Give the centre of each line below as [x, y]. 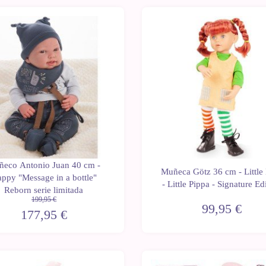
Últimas [102, 26]
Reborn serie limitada [44, 190]
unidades [102, 37]
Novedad [166, 31]
